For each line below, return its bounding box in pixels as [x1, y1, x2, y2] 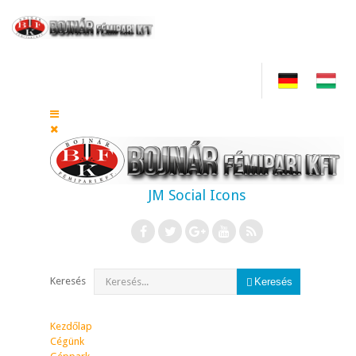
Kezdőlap [50, 320, 92, 332]
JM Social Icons [149, 187, 246, 203]
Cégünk [50, 335, 84, 347]
